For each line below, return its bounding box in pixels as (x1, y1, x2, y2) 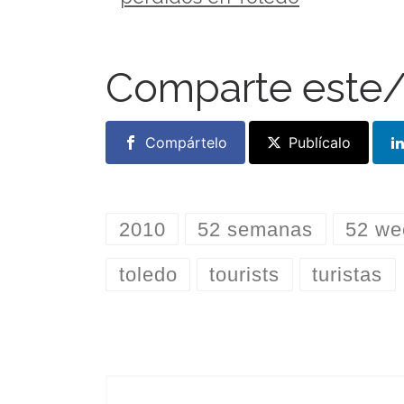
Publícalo (289, 133, 351, 151)
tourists (209, 262, 280, 286)
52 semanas (197, 217, 314, 241)
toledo (118, 262, 178, 286)
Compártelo (145, 133, 227, 151)
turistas (312, 262, 383, 286)
